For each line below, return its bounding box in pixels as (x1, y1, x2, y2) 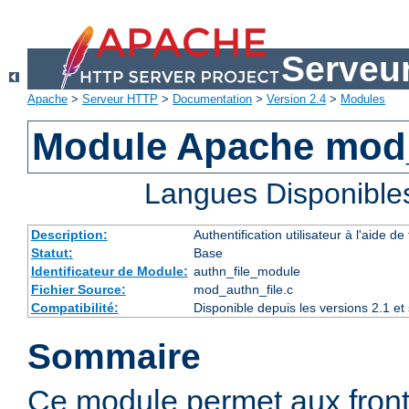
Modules (341, 92, 385, 107)
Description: (30, 227, 108, 243)
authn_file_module (193, 264, 300, 279)
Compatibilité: (30, 300, 119, 316)
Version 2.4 (267, 92, 326, 107)
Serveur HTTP (82, 92, 158, 107)
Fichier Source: (30, 282, 126, 298)
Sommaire (27, 337, 201, 377)
